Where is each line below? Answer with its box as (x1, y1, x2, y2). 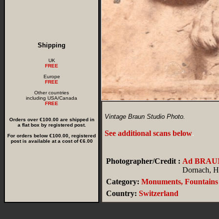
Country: (106, 189, 137, 197)
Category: (106, 177, 139, 186)
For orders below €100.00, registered (7, 133, 96, 138)
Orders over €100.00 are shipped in (9, 117, 94, 122)
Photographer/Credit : (106, 157, 180, 165)
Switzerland (139, 189, 178, 197)
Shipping (38, 42, 66, 49)
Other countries (34, 90, 69, 95)
